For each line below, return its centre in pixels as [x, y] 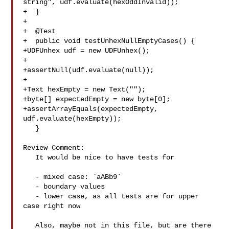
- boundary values [29, 187]
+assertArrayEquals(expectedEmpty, [91, 109]
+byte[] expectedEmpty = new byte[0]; [97, 99]
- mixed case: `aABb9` [29, 177]
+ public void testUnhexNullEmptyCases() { [109, 41]
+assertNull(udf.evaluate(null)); [89, 70]
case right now [52, 206]
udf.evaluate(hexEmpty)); [72, 119]
